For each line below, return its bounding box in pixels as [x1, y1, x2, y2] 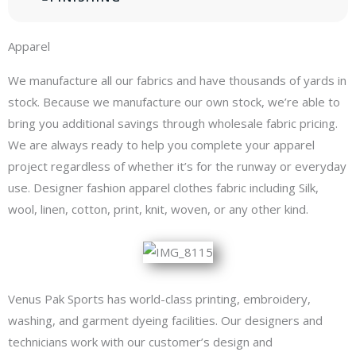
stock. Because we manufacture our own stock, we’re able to [8, 94, 340, 110]
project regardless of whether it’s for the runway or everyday [8, 158, 346, 174]
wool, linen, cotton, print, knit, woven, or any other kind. [8, 201, 308, 217]
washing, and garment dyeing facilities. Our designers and [8, 312, 323, 329]
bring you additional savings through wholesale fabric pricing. [8, 115, 338, 131]
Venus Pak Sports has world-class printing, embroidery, [8, 291, 311, 308]
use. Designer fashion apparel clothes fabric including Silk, [8, 180, 319, 195]
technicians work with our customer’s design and [8, 334, 273, 350]
